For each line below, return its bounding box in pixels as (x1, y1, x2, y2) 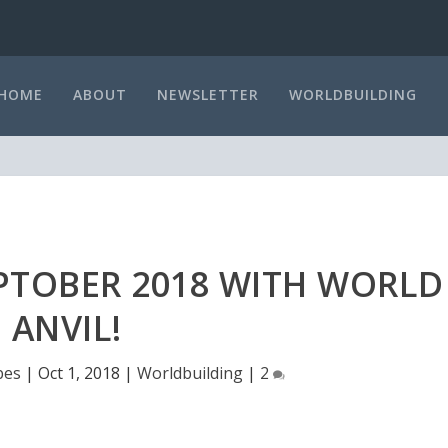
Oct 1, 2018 (38, 361, 121, 384)
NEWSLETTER (156, 84, 259, 104)
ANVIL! (11, 304, 122, 351)
